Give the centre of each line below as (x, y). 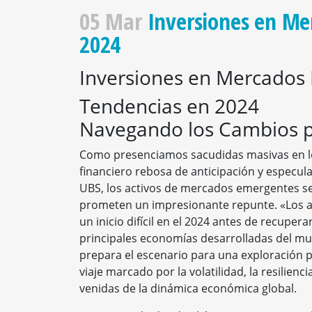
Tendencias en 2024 (169, 106)
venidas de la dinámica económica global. (188, 289)
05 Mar (111, 22)
